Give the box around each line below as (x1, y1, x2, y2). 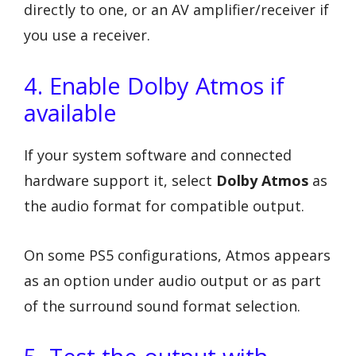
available (24, 96, 117, 128)
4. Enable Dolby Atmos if (24, 69, 284, 101)
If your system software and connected (24, 145, 292, 164)
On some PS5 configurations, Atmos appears (24, 246, 331, 265)
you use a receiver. (24, 25, 150, 45)
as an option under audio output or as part (24, 271, 321, 291)
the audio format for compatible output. (24, 195, 304, 215)
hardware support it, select (24, 170, 216, 190)
